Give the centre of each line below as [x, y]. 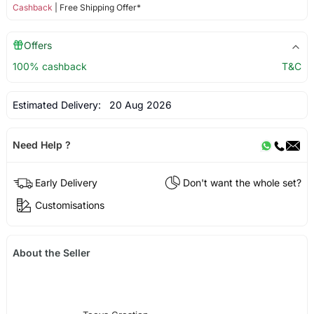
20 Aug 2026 [137, 105]
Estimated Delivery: [58, 105]
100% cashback [49, 67]
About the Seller [51, 252]
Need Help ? [41, 145]
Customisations [69, 205]
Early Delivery [66, 182]
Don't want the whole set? [243, 182]
